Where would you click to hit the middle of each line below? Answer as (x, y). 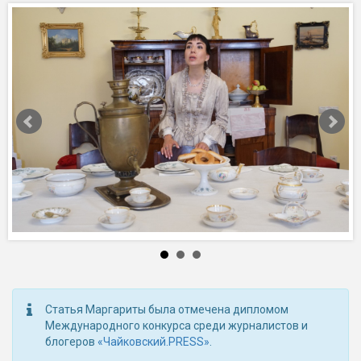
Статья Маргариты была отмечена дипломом (167, 310)
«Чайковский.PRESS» (154, 342)
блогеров (71, 342)
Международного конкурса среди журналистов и (176, 326)
